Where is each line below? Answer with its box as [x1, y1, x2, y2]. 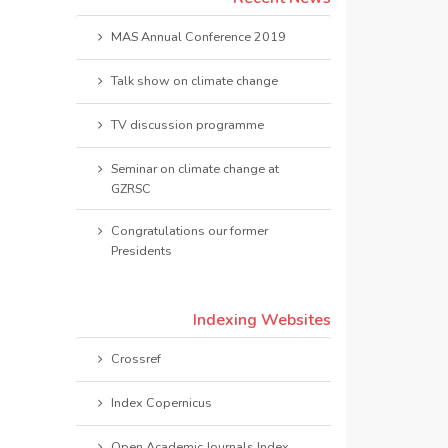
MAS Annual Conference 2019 [110, 27, 286, 45]
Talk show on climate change [110, 71, 278, 89]
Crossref [110, 349, 161, 367]
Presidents [110, 241, 172, 259]
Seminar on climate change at [110, 159, 279, 177]
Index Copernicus [110, 393, 212, 411]
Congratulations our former [110, 221, 268, 239]
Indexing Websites [193, 309, 331, 331]
